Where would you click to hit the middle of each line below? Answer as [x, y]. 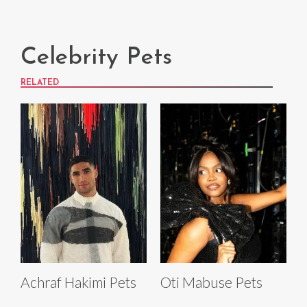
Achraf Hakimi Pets [78, 282]
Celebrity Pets [96, 58]
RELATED [40, 83]
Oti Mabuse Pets [211, 282]
